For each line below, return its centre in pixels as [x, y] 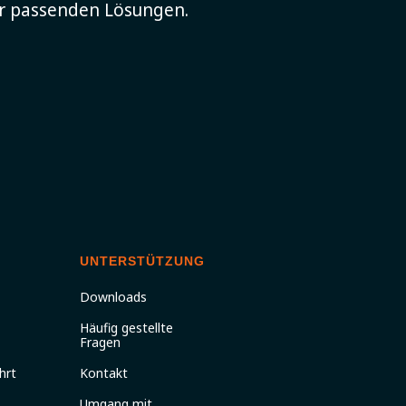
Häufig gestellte [126, 328]
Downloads [113, 297]
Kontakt [104, 373]
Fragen [100, 342]
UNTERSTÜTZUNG [142, 261]
